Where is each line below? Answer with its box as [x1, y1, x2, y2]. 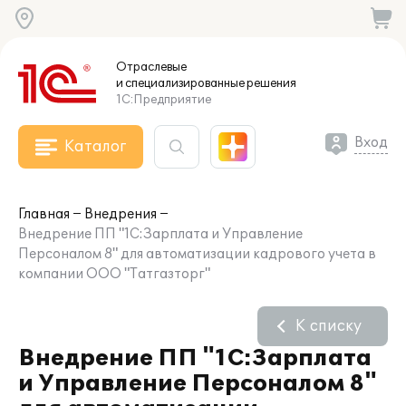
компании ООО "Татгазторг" [18, 266, 210, 282]
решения [245, 76, 296, 91]
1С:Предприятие [116, 92, 211, 107]
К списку [295, 317, 362, 335]
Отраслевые [116, 60, 187, 74]
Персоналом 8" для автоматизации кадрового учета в [18, 246, 376, 262]
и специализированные [116, 76, 245, 91]
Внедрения [84, 207, 157, 222]
